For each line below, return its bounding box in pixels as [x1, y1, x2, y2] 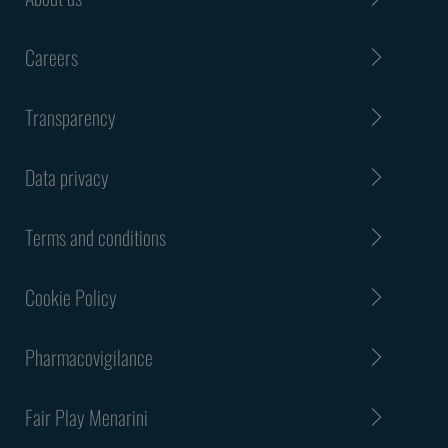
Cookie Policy [25, 282, 117, 313]
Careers [25, 42, 78, 73]
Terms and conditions [25, 222, 166, 253]
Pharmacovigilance [25, 342, 153, 373]
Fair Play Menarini [25, 402, 148, 433]
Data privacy [25, 162, 109, 193]
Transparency [25, 102, 116, 133]
